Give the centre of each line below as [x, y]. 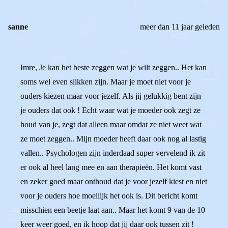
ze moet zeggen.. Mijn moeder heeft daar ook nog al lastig [113, 139]
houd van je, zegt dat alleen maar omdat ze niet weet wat [111, 124]
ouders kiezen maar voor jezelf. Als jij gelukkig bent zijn [111, 96]
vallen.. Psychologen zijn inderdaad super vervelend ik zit [113, 153]
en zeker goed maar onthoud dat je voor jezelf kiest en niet [114, 181]
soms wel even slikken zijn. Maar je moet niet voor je [106, 82]
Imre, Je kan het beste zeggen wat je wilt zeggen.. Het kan [113, 67]
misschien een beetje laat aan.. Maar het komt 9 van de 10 [113, 210]
